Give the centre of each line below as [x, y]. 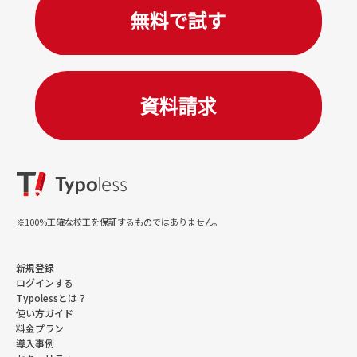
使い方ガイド [45, 313]
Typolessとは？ [51, 298]
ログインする [45, 283]
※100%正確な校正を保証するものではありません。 [119, 222]
